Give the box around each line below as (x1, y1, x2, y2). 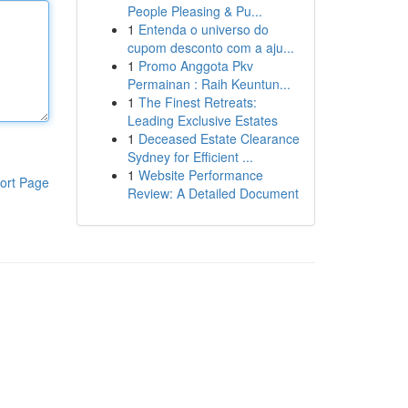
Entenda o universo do (138, 20, 269, 38)
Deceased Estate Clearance (138, 129, 300, 148)
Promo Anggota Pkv (138, 56, 253, 75)
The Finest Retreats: (138, 93, 257, 111)
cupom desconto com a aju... (127, 38, 294, 56)
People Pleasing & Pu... (127, 2, 262, 20)
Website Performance (138, 166, 263, 184)
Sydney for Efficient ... (127, 148, 253, 166)
